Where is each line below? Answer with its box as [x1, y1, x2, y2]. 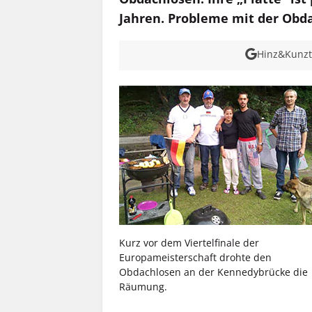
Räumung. [119, 280, 167, 294]
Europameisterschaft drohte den [119, 251, 272, 265]
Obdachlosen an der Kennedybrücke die [119, 265, 308, 279]
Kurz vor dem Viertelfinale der [119, 236, 259, 250]
